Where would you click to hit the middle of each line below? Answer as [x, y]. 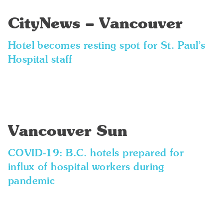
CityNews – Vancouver [95, 24]
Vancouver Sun [67, 132]
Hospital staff [40, 60]
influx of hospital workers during [86, 168]
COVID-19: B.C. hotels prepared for [96, 154]
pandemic [31, 182]
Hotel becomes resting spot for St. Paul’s [107, 46]
